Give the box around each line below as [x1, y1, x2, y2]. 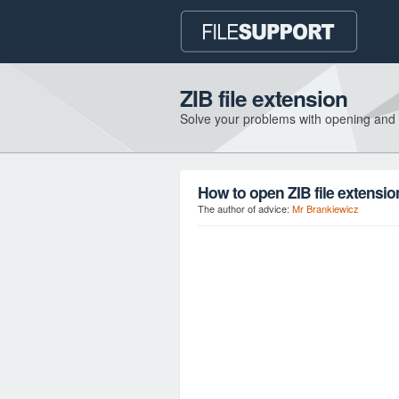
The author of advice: [198, 201, 292, 216]
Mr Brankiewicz [292, 201, 359, 216]
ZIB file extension [180, 82, 347, 114]
